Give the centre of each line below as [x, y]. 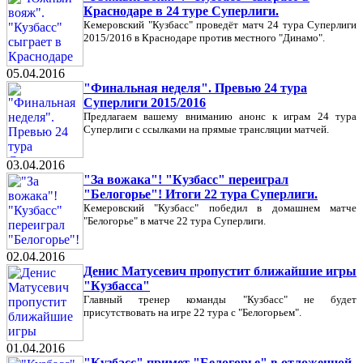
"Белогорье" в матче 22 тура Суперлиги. [175, 221]
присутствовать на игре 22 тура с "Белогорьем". [192, 312]
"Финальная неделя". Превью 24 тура [195, 88]
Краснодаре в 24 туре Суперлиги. [181, 11]
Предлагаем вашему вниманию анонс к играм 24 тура [220, 116]
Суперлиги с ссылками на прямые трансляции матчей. [206, 129]
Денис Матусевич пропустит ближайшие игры [220, 271]
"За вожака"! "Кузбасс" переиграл [186, 179]
